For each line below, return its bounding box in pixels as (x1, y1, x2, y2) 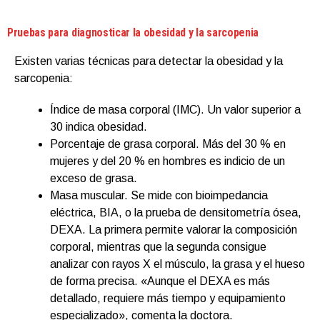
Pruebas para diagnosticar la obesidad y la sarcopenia (7, 25, 259, 39)
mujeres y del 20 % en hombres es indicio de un (50, 154, 285, 167)
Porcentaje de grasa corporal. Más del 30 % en (50, 137, 286, 150)
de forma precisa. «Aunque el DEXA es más (50, 274, 270, 287)
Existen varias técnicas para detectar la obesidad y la (14, 54, 283, 67)
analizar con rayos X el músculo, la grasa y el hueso (50, 257, 305, 270)
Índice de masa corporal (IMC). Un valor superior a (50, 103, 301, 116)
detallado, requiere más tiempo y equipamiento (50, 291, 286, 304)
